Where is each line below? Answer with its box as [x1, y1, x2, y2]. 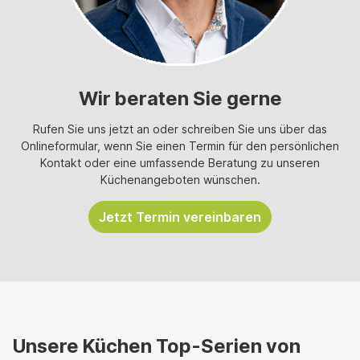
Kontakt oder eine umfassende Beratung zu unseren [40, 156, 320, 170]
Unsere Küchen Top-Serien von [13, 334, 301, 358]
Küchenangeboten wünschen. [100, 173, 260, 187]
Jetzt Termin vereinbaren [99, 209, 261, 226]
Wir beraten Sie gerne [78, 87, 282, 111]
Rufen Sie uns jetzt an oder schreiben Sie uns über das [33, 122, 327, 137]
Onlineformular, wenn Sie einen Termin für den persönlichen [21, 139, 339, 153]
